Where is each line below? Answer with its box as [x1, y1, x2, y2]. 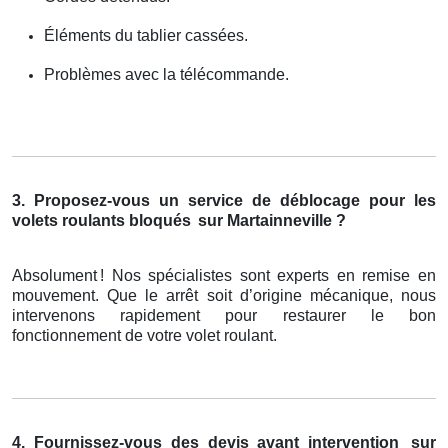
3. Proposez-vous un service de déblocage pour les [12, 192, 436, 210]
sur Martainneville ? [194, 212, 346, 230]
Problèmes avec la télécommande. [44, 66, 289, 84]
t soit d [194, 287, 249, 305]
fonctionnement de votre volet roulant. [12, 327, 277, 345]
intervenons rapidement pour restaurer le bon [12, 307, 436, 325]
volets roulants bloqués [12, 212, 191, 230]
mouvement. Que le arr [12, 287, 186, 305]
